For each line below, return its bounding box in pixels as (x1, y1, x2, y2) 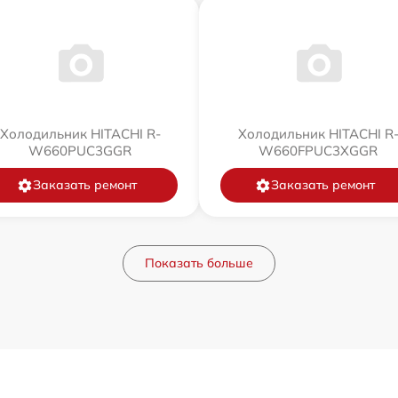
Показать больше (145, 255, 253, 272)
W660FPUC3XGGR (259, 142, 378, 160)
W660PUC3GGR (28, 142, 131, 160)
